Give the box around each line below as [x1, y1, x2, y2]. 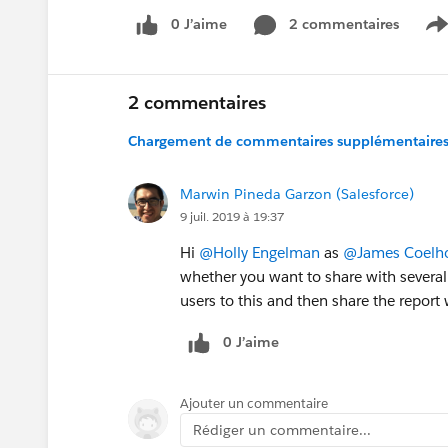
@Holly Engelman [199, 242, 320, 262]
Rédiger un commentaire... [193, 420, 371, 439]
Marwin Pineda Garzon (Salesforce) [180, 184, 414, 203]
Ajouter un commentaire [180, 394, 328, 412]
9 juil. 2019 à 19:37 [180, 207, 284, 225]
